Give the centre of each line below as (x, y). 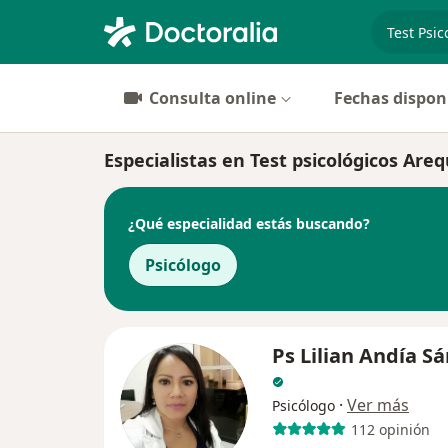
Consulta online (212, 98)
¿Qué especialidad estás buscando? (249, 223)
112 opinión (390, 429)
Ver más (378, 405)
